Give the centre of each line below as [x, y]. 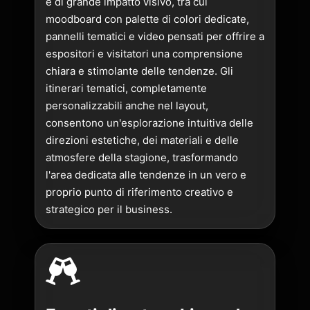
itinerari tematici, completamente [126, 88]
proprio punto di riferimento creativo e [139, 192]
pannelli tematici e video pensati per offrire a [155, 36]
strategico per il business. [109, 209]
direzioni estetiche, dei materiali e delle [142, 140]
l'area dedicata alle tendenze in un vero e [146, 174]
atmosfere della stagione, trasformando [142, 157]
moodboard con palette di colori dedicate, [147, 19]
